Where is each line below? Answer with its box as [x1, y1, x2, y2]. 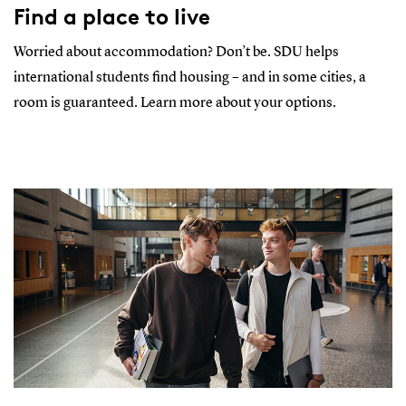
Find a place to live [13, 3, 210, 30]
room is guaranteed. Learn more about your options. [13, 95, 336, 111]
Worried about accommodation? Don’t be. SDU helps [13, 44, 339, 60]
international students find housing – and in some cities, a [13, 70, 366, 85]
